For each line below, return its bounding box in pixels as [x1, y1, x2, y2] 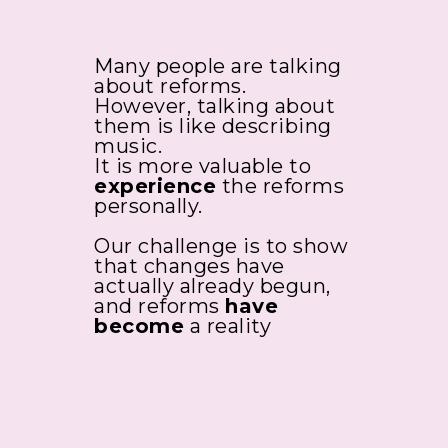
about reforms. [94, 73, 246, 98]
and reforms [94, 293, 225, 318]
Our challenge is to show [94, 233, 348, 258]
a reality [184, 313, 271, 338]
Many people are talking [94, 53, 342, 78]
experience [94, 173, 216, 198]
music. [94, 133, 162, 158]
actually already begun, [94, 273, 331, 298]
